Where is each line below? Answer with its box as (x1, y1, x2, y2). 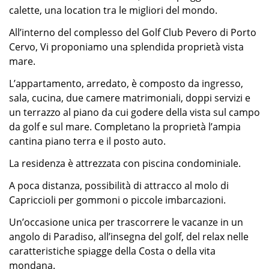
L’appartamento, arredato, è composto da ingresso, (9, 77, 243, 90)
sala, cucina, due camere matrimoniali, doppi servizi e (9, 91, 250, 104)
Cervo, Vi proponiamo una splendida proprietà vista (9, 40, 244, 53)
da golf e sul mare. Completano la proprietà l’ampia (9, 120, 241, 133)
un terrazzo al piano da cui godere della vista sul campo (9, 106, 260, 119)
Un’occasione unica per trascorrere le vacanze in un (9, 216, 243, 229)
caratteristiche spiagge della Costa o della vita (9, 244, 216, 258)
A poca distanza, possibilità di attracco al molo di (9, 179, 229, 192)
